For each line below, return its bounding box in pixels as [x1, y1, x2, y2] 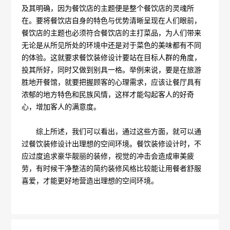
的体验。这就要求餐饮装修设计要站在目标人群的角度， [22, 52, 202, 62]
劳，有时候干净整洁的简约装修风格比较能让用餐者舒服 [22, 163, 202, 173]
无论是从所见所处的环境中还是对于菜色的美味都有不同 [22, 40, 202, 50]
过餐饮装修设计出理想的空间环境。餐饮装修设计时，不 [22, 138, 202, 148]
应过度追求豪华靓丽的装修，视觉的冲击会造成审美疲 [22, 150, 195, 161]
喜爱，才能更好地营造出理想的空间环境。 [22, 175, 159, 185]
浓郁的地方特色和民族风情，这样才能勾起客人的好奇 [22, 89, 195, 99]
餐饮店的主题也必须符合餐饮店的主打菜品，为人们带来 [22, 27, 202, 37]
